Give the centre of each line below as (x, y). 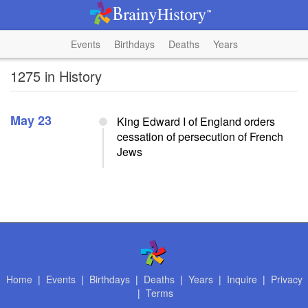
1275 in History (56, 76)
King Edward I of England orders (196, 121)
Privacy (286, 279)
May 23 (31, 120)
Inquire (242, 279)
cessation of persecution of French (200, 136)
